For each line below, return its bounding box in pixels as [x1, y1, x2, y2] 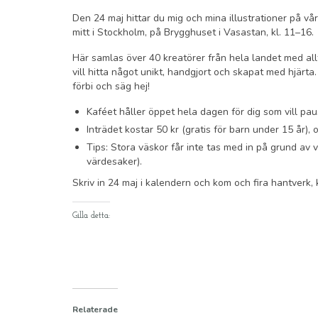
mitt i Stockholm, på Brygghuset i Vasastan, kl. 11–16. [72, 25, 314, 39]
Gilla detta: [72, 211, 110, 220]
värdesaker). [87, 154, 142, 168]
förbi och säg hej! [72, 79, 150, 93]
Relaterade [72, 303, 118, 315]
